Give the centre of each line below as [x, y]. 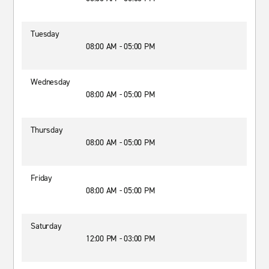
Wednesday [51, 82]
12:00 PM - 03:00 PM [121, 239]
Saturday [46, 226]
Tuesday [45, 34]
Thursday [47, 130]
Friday [41, 178]
